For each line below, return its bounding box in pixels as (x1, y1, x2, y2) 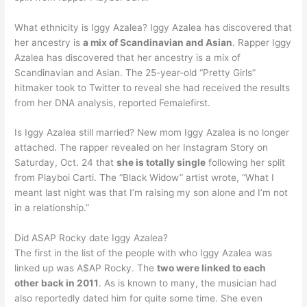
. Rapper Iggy (232, 36, 292, 48)
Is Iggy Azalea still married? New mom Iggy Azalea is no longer (14, 127, 290, 138)
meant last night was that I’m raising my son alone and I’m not (14, 187, 288, 199)
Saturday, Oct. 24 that (14, 157, 117, 169)
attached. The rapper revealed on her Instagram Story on (14, 142, 269, 153)
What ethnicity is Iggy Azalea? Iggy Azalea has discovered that (14, 21, 293, 33)
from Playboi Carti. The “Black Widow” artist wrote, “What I (14, 172, 275, 184)
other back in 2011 (14, 278, 99, 289)
